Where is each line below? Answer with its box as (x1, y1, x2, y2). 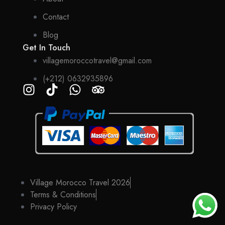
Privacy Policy (30, 200, 77, 212)
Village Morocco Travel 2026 (30, 176, 130, 188)
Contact (43, 11, 69, 23)
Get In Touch (23, 41, 70, 53)
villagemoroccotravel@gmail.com (43, 53, 152, 65)
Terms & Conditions (30, 188, 96, 200)
